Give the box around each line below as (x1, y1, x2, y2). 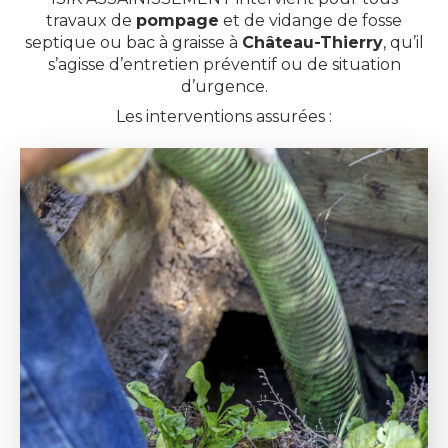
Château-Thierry (241, 32, 383, 52)
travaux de (46, 10, 136, 30)
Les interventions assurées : (116, 106, 332, 126)
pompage (136, 10, 219, 30)
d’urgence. (180, 76, 268, 96)
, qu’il (382, 32, 424, 52)
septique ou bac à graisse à (24, 32, 242, 52)
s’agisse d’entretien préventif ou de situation (47, 54, 401, 74)
